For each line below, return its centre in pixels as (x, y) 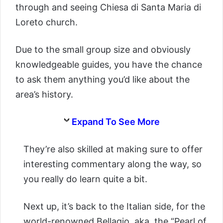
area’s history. (44, 95)
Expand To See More (115, 122)
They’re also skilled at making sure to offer (113, 149)
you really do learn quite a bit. (85, 179)
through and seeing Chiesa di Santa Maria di (108, 7)
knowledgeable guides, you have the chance (109, 65)
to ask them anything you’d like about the (103, 80)
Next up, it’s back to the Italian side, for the (114, 207)
